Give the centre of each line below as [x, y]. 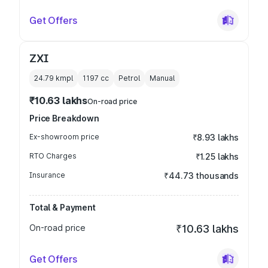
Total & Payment [63, 207]
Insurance [47, 175]
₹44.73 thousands [201, 176]
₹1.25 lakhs [217, 156]
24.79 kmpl [54, 78]
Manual [162, 78]
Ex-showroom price [64, 137]
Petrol [129, 78]
